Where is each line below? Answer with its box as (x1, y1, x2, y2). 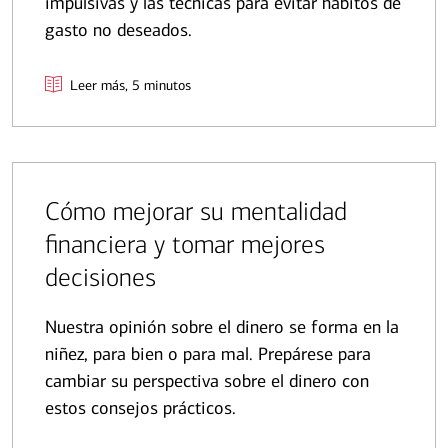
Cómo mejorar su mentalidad (45, 196, 347, 228)
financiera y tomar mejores (45, 229, 325, 261)
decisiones (45, 262, 156, 294)
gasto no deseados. (45, 19, 192, 42)
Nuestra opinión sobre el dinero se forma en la (45, 316, 399, 339)
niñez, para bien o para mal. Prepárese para (45, 343, 371, 366)
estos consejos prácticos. (45, 397, 236, 420)
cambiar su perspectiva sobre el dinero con (45, 370, 369, 393)
